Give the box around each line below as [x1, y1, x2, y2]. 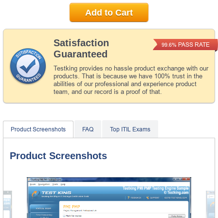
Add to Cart [85, 7, 133, 18]
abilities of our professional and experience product [54, 80, 197, 88]
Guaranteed [54, 48, 108, 59]
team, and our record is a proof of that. [54, 88, 162, 95]
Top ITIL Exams [110, 126, 150, 133]
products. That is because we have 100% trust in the [54, 72, 202, 80]
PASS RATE [176, 41, 210, 48]
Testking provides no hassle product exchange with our [54, 64, 208, 72]
